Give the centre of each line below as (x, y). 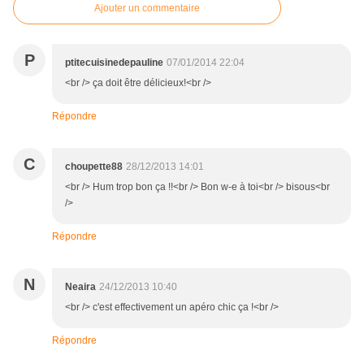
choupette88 (94, 167)
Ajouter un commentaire (147, 9)
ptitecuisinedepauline (114, 63)
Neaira (80, 287)
